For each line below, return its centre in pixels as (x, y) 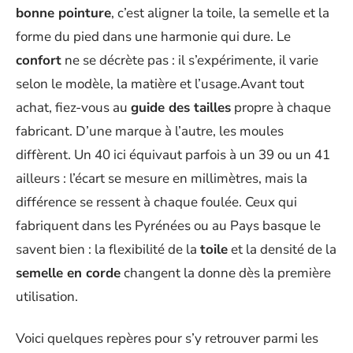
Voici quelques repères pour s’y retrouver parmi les (167, 338)
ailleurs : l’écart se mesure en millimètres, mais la (162, 178)
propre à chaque (281, 108)
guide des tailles (181, 108)
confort (39, 60)
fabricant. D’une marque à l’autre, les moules (150, 131)
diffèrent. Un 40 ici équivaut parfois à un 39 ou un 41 (173, 155)
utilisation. (47, 297)
